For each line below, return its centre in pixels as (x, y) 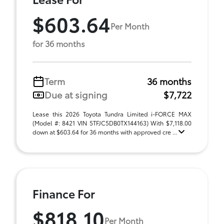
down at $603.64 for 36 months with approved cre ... (105, 132)
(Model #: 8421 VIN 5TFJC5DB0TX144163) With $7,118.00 (112, 123)
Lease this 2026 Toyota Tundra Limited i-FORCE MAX (112, 114)
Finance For (64, 193)
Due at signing (76, 94)
